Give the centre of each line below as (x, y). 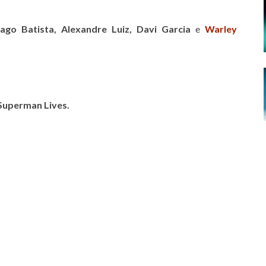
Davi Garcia (164, 29)
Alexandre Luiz (95, 29)
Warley (221, 29)
